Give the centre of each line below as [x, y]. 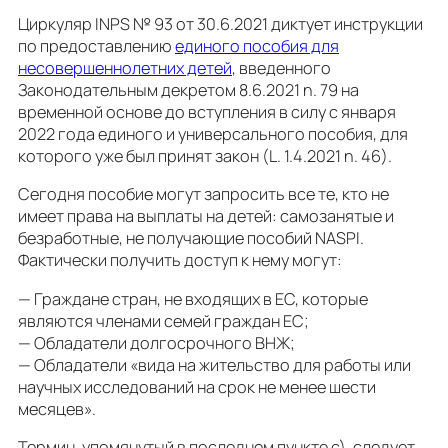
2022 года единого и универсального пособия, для [213, 134]
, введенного [281, 68]
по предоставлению [96, 46]
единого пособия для [257, 46]
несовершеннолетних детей [125, 68]
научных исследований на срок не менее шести [197, 386]
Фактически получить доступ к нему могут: [180, 260]
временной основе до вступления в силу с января [207, 112]
